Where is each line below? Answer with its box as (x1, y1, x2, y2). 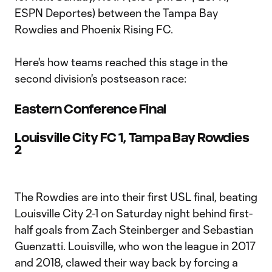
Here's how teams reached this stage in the (15, 55, 228, 69)
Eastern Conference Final (15, 102, 166, 116)
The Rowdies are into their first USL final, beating (15, 190, 257, 203)
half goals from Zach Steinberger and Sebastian (15, 223, 253, 236)
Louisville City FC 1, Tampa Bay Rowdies (15, 131, 250, 144)
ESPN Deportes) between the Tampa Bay (15, 6, 218, 19)
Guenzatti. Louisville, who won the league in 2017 (15, 239, 256, 253)
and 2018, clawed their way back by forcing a (15, 256, 238, 269)
